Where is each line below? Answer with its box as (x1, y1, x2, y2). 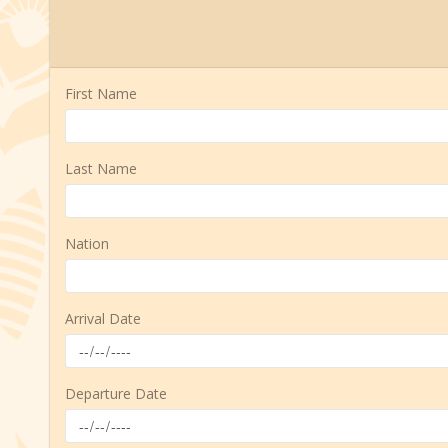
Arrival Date (65, 308, 141, 328)
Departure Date (65, 383, 167, 403)
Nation (65, 233, 109, 253)
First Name (65, 83, 137, 103)
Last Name (65, 158, 137, 178)
